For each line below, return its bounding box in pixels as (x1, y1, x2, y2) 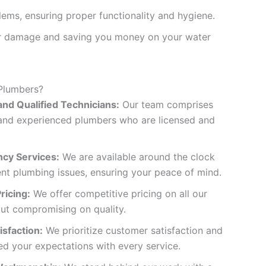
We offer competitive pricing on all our (30, 187, 207, 199)
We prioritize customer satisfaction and (43, 224, 223, 236)
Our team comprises (119, 98, 213, 110)
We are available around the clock (59, 150, 215, 163)
